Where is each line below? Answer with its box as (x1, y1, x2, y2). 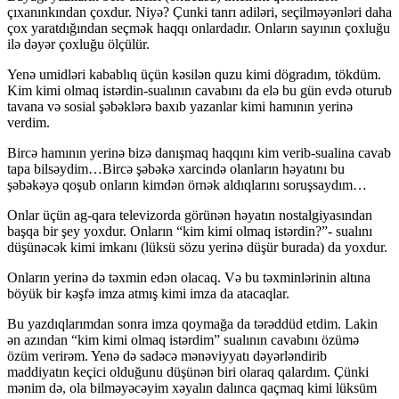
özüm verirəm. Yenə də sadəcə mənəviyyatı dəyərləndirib (7, 348, 327, 364)
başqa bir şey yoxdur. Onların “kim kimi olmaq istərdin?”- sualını (7, 224, 372, 240)
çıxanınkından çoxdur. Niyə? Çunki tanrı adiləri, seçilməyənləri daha (7, 4, 392, 20)
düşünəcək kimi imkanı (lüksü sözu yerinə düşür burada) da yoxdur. (7, 240, 387, 256)
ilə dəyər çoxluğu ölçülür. (7, 37, 150, 53)
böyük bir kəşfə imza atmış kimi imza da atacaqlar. (7, 286, 289, 302)
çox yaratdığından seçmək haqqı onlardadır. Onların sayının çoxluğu (7, 20, 390, 37)
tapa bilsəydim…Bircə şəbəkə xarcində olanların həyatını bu (7, 161, 345, 177)
